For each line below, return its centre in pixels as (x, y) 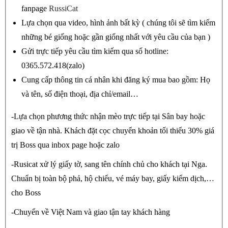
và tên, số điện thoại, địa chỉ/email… (80, 94)
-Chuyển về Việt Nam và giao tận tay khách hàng (91, 212)
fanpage (35, 9)
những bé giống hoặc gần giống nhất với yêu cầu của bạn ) (116, 37)
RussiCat (63, 9)
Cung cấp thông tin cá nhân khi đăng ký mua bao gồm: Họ (116, 80)
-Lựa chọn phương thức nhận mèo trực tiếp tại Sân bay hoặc (108, 117)
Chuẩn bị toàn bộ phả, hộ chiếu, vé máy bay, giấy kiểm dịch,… (113, 179)
